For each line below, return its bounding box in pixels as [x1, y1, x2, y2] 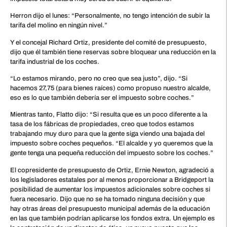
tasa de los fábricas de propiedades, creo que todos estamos [10, 121, 194, 128]
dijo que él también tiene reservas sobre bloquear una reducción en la [10, 48, 216, 56]
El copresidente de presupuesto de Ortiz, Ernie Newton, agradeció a [10, 166, 214, 174]
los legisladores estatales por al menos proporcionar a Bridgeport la [10, 176, 213, 183]
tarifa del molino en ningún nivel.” [10, 22, 107, 29]
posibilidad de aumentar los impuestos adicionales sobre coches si [10, 185, 210, 193]
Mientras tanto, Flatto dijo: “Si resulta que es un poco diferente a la [10, 111, 207, 119]
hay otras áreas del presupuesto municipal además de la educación [10, 205, 210, 212]
